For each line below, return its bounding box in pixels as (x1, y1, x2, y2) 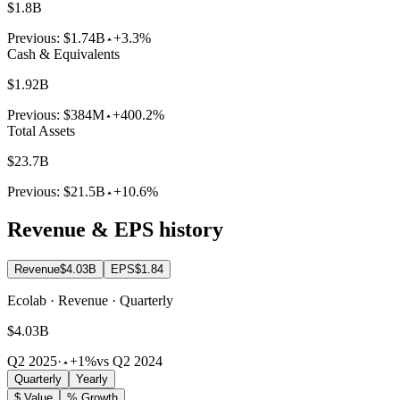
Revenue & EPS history (7, 218, 223, 242)
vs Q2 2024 (96, 354, 162, 370)
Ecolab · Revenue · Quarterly (7, 293, 173, 309)
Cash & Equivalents (7, 46, 120, 62)
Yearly (76, 372, 108, 387)
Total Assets (7, 123, 75, 139)
